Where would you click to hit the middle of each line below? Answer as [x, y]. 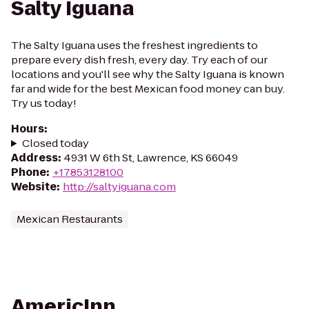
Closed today [55, 143]
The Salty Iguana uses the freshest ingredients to [134, 45]
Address [34, 158]
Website [34, 187]
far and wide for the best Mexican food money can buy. [148, 89]
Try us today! [44, 103]
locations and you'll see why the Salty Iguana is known [148, 74]
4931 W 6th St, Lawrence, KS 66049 [151, 158]
